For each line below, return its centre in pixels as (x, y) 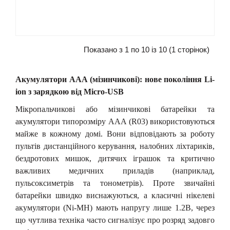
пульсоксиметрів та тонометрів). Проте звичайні (115, 183)
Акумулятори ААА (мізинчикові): (80, 79)
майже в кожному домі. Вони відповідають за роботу (115, 134)
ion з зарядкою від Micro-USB (70, 92)
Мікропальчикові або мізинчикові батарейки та (115, 109)
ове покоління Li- (182, 79)
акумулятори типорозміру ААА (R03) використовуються (115, 121)
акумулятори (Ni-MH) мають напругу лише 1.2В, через (115, 208)
